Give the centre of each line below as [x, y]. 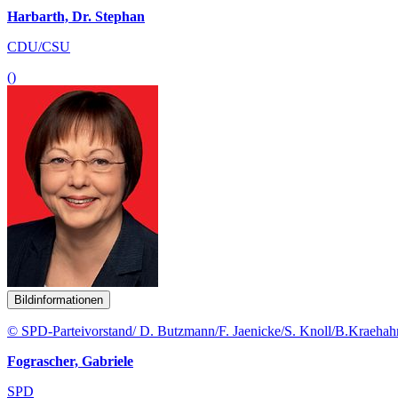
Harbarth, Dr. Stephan [76, 16]
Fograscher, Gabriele [70, 361]
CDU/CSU [39, 46]
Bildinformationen [59, 299]
